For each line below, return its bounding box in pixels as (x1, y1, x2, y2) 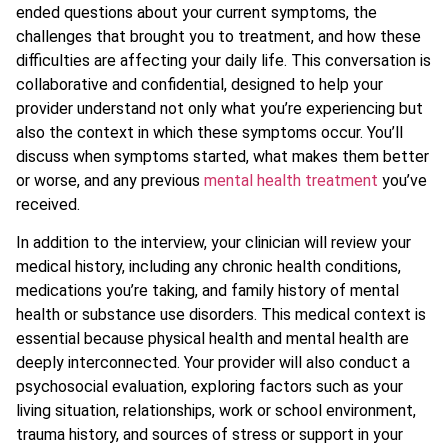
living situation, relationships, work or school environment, (16, 401, 416, 421)
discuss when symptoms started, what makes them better (16, 147, 429, 167)
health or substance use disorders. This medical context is (16, 305, 426, 325)
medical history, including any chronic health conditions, (16, 257, 401, 277)
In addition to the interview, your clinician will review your (16, 233, 411, 253)
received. (16, 195, 80, 215)
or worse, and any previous (16, 171, 204, 191)
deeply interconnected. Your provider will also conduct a (16, 353, 410, 373)
